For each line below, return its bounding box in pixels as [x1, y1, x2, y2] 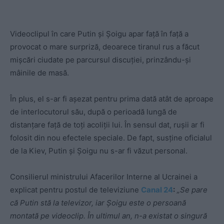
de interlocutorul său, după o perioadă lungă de [10, 107, 177, 117]
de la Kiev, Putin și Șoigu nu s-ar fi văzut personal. [10, 146, 187, 156]
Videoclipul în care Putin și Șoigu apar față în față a [10, 29, 188, 39]
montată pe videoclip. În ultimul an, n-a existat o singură [10, 211, 207, 221]
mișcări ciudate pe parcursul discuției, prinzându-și [10, 55, 191, 65]
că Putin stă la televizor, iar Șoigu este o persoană [10, 198, 186, 208]
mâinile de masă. [10, 68, 69, 78]
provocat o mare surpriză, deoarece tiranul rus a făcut [10, 42, 199, 52]
